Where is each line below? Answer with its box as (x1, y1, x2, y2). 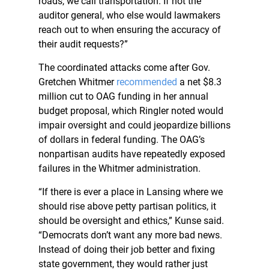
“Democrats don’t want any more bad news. (38, 229, 222, 241)
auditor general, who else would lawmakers (38, 10, 220, 22)
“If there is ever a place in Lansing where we (38, 186, 223, 198)
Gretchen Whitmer (38, 76, 116, 88)
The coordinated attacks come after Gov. (38, 62, 210, 74)
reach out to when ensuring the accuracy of (38, 24, 221, 36)
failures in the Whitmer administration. (38, 163, 201, 175)
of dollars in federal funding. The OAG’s (38, 134, 205, 146)
